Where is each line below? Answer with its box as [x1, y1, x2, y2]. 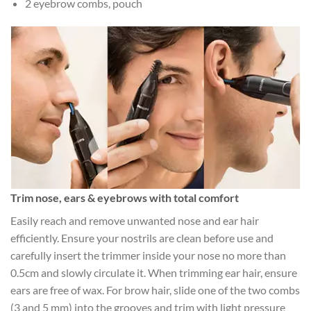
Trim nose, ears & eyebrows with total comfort [10, 190, 239, 204]
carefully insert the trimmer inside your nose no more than [10, 248, 286, 262]
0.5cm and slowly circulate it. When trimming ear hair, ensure [10, 265, 297, 279]
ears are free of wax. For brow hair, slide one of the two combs [10, 283, 300, 296]
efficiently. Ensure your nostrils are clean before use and [10, 230, 274, 244]
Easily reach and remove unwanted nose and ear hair [10, 213, 259, 227]
